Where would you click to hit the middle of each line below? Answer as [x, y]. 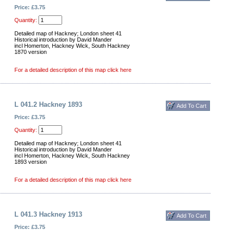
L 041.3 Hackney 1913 [48, 214]
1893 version [31, 162]
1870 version [31, 52]
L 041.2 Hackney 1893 [48, 104]
